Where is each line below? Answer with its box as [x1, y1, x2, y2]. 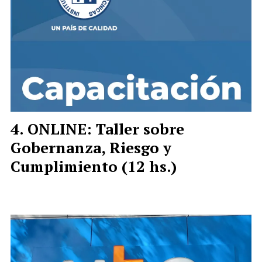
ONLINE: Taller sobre [27, 119, 184, 139]
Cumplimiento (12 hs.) [11, 156, 177, 176]
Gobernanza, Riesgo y [11, 137, 171, 157]
